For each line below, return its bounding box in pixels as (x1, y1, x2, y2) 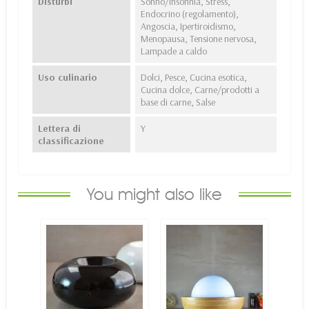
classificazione (38, 134, 104, 148)
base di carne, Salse (140, 96, 215, 109)
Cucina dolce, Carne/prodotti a (140, 83, 259, 97)
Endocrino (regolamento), (140, 8, 239, 21)
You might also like (87, 184, 222, 205)
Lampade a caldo (140, 45, 207, 58)
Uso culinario (38, 71, 97, 84)
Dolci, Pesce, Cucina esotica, (140, 71, 247, 84)
